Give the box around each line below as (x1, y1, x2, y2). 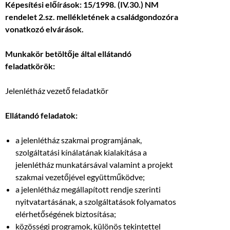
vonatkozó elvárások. (5, 24, 102, 34)
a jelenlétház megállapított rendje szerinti (15, 184, 161, 195)
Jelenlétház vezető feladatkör (5, 86, 108, 96)
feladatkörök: (5, 61, 55, 71)
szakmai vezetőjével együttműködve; (15, 172, 145, 182)
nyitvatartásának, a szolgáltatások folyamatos (15, 197, 176, 207)
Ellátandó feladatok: (5, 110, 78, 121)
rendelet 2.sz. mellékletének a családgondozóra (5, 12, 178, 22)
